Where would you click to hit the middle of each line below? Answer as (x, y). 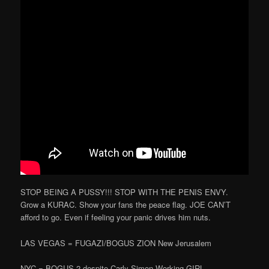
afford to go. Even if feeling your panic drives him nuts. (116, 217)
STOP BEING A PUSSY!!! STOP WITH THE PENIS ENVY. (125, 192)
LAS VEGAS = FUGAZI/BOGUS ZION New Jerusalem (116, 243)
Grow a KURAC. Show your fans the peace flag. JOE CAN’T (126, 205)
